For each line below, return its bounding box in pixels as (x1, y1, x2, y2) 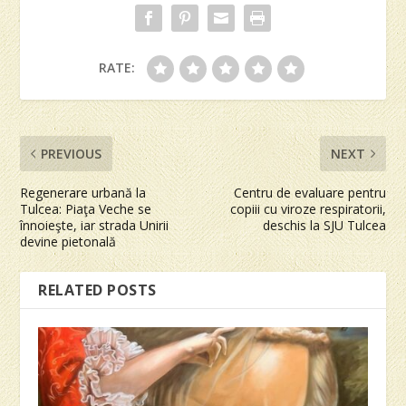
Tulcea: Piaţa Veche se (20, 200, 152, 218)
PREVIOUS (41, 145, 102, 163)
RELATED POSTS (38, 280, 157, 301)
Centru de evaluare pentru (233, 184, 386, 202)
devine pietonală (20, 233, 117, 251)
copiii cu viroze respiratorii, (229, 200, 386, 218)
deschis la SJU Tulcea (262, 217, 386, 235)
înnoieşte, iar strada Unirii (20, 217, 169, 235)
